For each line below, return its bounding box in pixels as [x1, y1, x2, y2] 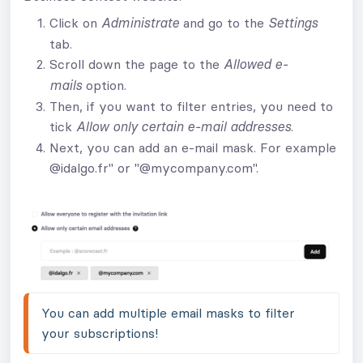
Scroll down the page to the [49, 56, 224, 72]
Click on [49, 15, 101, 31]
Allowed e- [224, 58, 288, 71]
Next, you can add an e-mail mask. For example [49, 139, 336, 156]
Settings [268, 17, 318, 30]
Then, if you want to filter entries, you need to [49, 98, 333, 114]
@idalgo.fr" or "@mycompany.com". [49, 160, 258, 176]
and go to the [179, 15, 268, 31]
